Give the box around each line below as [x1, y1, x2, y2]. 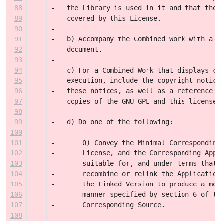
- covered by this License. [51, 14, 161, 22]
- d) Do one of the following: [51, 118, 173, 126]
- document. [51, 45, 102, 53]
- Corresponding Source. [51, 201, 165, 209]
